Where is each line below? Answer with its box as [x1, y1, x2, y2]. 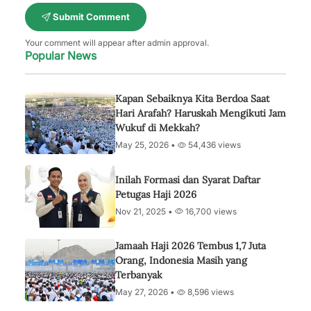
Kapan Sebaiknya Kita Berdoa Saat [115, 92, 269, 105]
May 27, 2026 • [115, 287, 177, 297]
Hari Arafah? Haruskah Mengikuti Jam [115, 107, 286, 119]
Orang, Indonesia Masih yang [115, 254, 247, 267]
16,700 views [183, 205, 237, 217]
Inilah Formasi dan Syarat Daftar [115, 173, 260, 186]
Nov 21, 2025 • [115, 205, 175, 217]
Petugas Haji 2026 [115, 187, 196, 201]
